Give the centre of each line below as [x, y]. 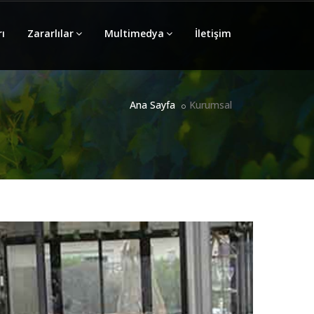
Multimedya [134, 33]
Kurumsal [211, 105]
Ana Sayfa [152, 105]
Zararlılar [50, 33]
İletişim [213, 33]
